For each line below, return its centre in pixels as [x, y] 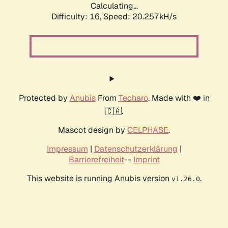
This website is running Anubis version [99, 179]
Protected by [44, 98]
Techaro [133, 98]
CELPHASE [148, 130]
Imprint [146, 160]
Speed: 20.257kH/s [140, 17]
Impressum [67, 149]
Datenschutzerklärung [136, 149]
